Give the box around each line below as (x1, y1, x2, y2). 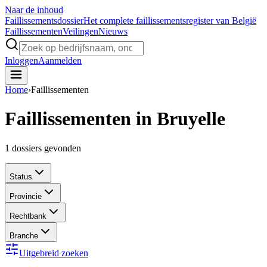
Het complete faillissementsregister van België (83, 15, 256, 26)
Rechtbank (10, 211, 46, 221)
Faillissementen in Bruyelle (5, 108, 225, 130)
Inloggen (5, 55, 38, 66)
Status (10, 172, 32, 181)
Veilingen (63, 26, 98, 36)
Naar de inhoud (5, 5, 63, 15)
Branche (10, 231, 38, 240)
